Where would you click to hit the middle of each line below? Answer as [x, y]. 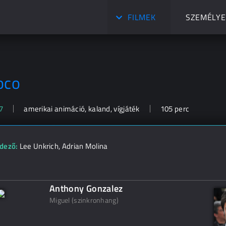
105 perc [175, 109]
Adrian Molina [85, 146]
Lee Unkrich [39, 146]
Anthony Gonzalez [86, 188]
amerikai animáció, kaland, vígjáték [82, 109]
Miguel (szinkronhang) [84, 200]
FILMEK [142, 17]
